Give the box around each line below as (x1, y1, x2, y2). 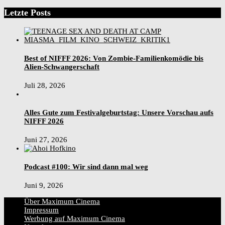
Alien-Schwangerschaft (24, 62, 99, 71)
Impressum (24, 205, 59, 214)
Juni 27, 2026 (24, 135, 67, 144)
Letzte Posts (4, 8, 51, 18)
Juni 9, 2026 (24, 181, 63, 189)
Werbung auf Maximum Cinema (24, 214, 125, 222)
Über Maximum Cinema (24, 197, 100, 205)
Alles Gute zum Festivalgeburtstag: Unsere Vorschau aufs (24, 108, 213, 117)
